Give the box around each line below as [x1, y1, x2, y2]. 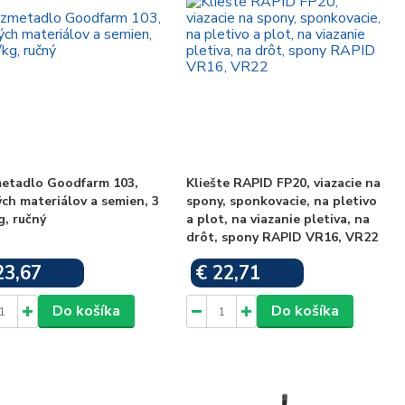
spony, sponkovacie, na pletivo [186, 193, 378, 210]
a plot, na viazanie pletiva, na [186, 211, 371, 228]
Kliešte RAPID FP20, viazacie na [186, 174, 381, 192]
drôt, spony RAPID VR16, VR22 [186, 229, 379, 246]
